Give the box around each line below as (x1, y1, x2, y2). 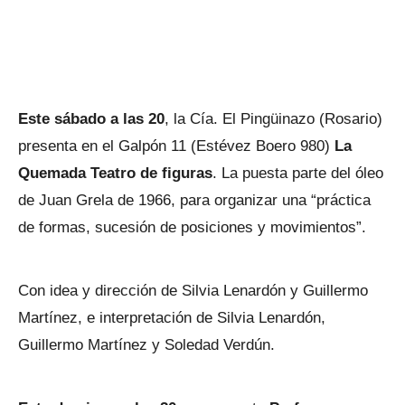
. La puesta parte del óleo (212, 165, 383, 182)
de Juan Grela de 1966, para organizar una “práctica (18, 192, 371, 209)
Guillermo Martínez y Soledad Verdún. (18, 336, 275, 353)
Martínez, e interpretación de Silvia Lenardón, (18, 309, 325, 326)
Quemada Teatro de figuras (18, 165, 212, 182)
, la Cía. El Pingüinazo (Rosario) (165, 110, 382, 127)
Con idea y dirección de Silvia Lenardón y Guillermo (18, 282, 368, 299)
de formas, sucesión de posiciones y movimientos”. (18, 219, 366, 236)
